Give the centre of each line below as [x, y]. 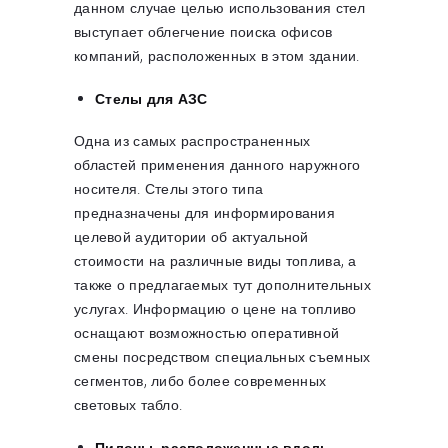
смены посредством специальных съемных [222, 357]
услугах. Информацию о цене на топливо [215, 309]
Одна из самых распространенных [192, 141]
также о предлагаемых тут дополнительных [222, 285]
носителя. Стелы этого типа [169, 189]
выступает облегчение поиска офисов [203, 32]
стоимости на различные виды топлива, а [215, 261]
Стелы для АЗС [151, 99]
